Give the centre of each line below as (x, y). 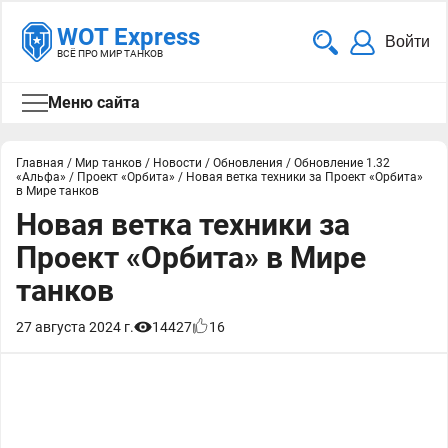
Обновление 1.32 (342, 163)
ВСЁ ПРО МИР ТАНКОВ (110, 53)
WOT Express (128, 37)
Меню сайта (94, 102)
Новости (177, 163)
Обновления (248, 163)
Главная (40, 163)
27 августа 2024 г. (75, 327)
